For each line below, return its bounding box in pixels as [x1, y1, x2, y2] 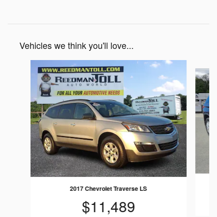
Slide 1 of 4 [7, 59, 46, 71]
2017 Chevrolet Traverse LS [70, 184, 147, 193]
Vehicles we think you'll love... [19, 38, 134, 51]
